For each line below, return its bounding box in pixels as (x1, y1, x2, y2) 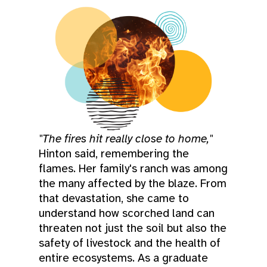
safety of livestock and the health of (39, 235, 221, 250)
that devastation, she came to (39, 191, 189, 206)
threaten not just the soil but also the (39, 221, 226, 235)
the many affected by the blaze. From (39, 176, 226, 191)
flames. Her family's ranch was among (39, 161, 228, 176)
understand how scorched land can (39, 206, 215, 221)
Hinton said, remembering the (39, 146, 189, 161)
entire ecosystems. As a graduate (39, 250, 208, 265)
